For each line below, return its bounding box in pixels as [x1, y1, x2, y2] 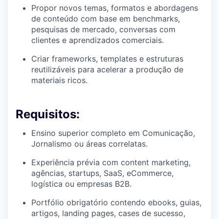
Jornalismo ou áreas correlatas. [31, 139, 148, 149]
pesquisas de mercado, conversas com [31, 24, 175, 35]
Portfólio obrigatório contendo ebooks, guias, [31, 197, 201, 208]
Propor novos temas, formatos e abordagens [31, 3, 198, 13]
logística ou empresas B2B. [31, 179, 131, 189]
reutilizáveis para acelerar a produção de [31, 65, 183, 75]
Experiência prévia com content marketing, [31, 157, 191, 168]
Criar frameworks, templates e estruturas [31, 54, 183, 64]
